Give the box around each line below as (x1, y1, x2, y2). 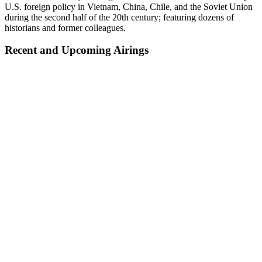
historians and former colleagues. (5, 22, 126, 33)
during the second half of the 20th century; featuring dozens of (5, 12, 234, 22)
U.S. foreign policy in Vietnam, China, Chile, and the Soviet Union (5, 1, 253, 12)
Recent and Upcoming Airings (5, 44, 149, 57)
